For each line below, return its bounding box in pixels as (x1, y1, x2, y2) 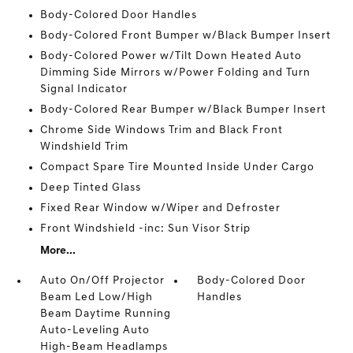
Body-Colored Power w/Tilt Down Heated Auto (39, 50, 302, 62)
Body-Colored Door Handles (39, 9, 197, 21)
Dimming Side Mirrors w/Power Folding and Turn (39, 67, 310, 79)
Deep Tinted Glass (39, 182, 141, 194)
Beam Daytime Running (39, 308, 171, 320)
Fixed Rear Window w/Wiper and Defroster (39, 203, 281, 214)
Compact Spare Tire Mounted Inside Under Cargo (39, 162, 314, 173)
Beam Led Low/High (39, 292, 153, 303)
